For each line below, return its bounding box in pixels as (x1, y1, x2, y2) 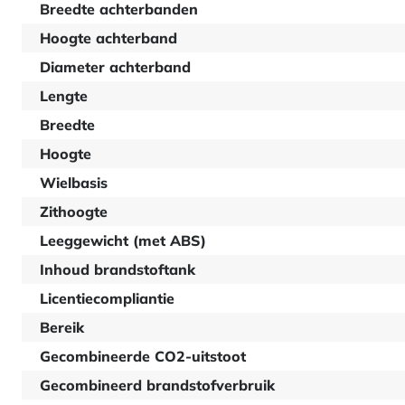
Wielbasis (40, 174, 108, 192)
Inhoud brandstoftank (40, 260, 195, 278)
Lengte (40, 87, 88, 105)
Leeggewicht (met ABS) (40, 231, 206, 250)
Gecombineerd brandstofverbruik (40, 376, 275, 394)
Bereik (40, 318, 84, 336)
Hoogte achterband (40, 29, 177, 47)
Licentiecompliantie (40, 289, 174, 307)
